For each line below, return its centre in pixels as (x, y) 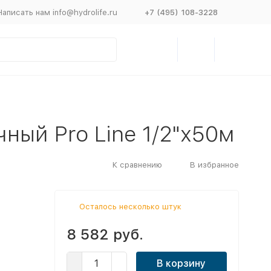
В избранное (214, 165)
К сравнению (137, 165)
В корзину (181, 263)
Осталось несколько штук (130, 207)
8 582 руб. (105, 234)
